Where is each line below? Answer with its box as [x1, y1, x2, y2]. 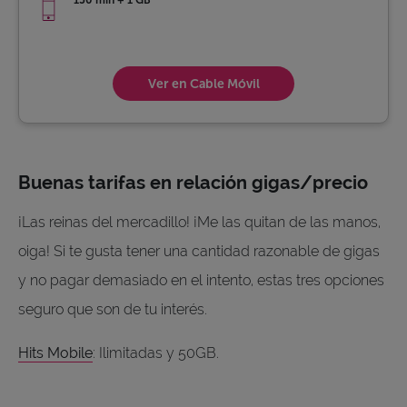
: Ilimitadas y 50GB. [93, 344, 219, 362]
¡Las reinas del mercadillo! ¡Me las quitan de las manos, [18, 213, 381, 232]
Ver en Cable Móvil [147, 75, 260, 92]
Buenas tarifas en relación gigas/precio [18, 172, 368, 194]
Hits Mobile [18, 344, 93, 362]
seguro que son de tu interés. [18, 301, 211, 319]
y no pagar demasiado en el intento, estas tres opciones [18, 272, 384, 290]
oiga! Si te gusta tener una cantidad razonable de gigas [18, 243, 380, 261]
